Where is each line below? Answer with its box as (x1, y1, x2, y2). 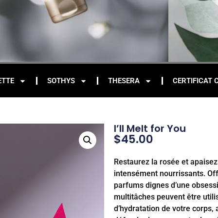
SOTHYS (47, 76, 75, 85)
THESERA (108, 76, 140, 85)
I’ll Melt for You (114, 122, 186, 135)
